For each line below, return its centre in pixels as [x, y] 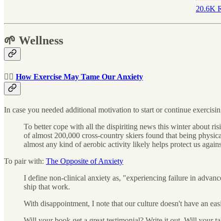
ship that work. [47, 187]
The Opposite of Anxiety [85, 161]
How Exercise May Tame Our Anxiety [79, 77]
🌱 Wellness [34, 40]
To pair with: [25, 161]
